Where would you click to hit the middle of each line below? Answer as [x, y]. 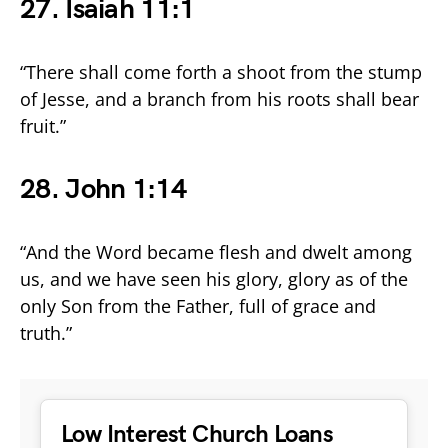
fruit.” [43, 125]
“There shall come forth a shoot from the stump [221, 71]
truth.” [46, 332]
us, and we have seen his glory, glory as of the [214, 278]
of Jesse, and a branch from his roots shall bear [219, 98]
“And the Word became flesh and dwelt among [216, 251]
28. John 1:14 [103, 189]
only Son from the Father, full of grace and [198, 305]
